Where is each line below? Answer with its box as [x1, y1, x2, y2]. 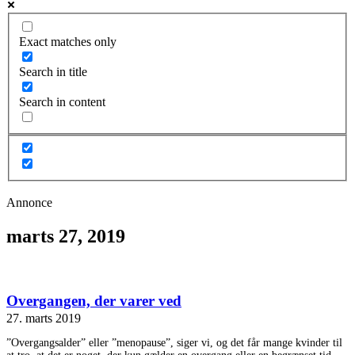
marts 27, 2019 [6, 226, 125, 247]
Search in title [19, 64, 87, 78]
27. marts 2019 [6, 311, 81, 325]
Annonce [6, 196, 52, 210]
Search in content [19, 94, 105, 109]
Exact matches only [19, 34, 116, 48]
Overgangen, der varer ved [6, 292, 181, 309]
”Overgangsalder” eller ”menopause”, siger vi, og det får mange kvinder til [6, 336, 342, 349]
